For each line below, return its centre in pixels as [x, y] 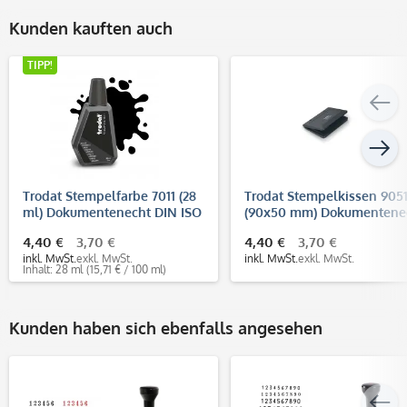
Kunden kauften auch [91, 28]
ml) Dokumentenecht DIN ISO [112, 212]
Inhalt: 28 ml [53, 269]
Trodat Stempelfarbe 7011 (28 [109, 195]
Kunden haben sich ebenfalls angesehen [166, 328]
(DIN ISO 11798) [288, 228]
